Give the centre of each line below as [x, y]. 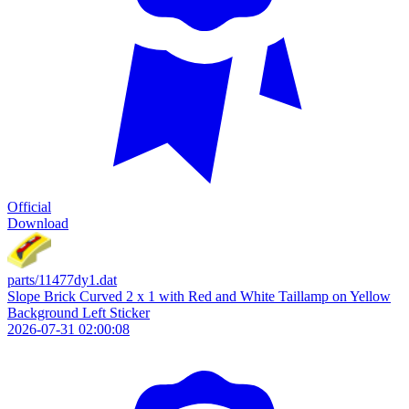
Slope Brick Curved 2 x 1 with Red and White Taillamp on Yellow [199, 296]
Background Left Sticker [79, 313]
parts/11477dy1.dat [62, 280]
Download [38, 223]
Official [29, 207]
